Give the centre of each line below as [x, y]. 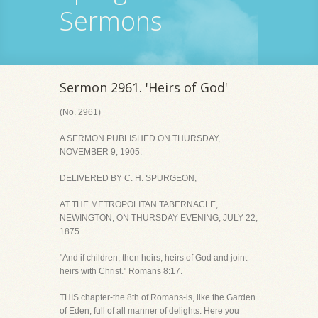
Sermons [111, 21]
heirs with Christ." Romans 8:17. [121, 271]
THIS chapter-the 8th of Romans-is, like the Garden [158, 297]
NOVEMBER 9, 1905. [101, 152]
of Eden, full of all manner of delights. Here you [149, 311]
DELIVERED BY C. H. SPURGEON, [128, 178]
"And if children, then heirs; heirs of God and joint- [155, 258]
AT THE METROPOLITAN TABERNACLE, [139, 204]
